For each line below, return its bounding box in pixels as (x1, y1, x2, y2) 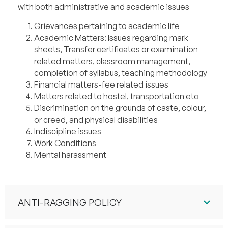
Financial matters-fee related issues (34, 79, 168, 90)
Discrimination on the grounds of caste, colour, (34, 103, 206, 113)
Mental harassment (34, 150, 106, 160)
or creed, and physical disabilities (34, 115, 158, 125)
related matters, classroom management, (34, 56, 190, 67)
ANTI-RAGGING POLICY (18, 196, 122, 208)
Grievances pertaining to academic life (34, 21, 180, 32)
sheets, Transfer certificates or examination (34, 44, 198, 55)
